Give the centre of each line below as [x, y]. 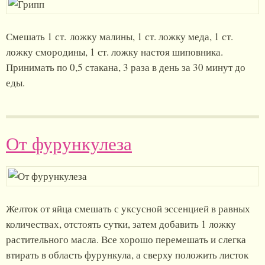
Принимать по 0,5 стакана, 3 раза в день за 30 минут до [126, 67]
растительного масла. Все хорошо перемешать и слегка [126, 239]
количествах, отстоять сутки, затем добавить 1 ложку [121, 224]
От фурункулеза [69, 143]
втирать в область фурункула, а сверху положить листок [127, 255]
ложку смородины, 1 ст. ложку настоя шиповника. [114, 52]
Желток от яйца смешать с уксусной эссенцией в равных [128, 209]
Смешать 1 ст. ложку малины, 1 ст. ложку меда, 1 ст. [119, 36]
